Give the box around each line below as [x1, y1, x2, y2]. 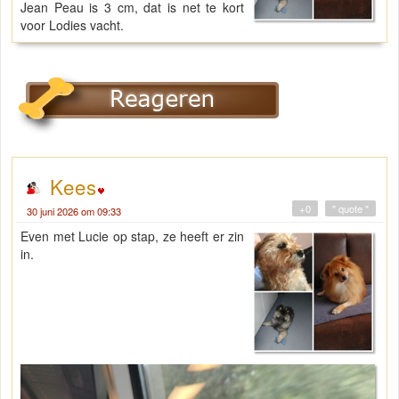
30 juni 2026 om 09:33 [27, 204, 121, 219]
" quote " [332, 201, 369, 216]
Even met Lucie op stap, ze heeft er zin [20, 227, 245, 246]
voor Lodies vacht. [20, 16, 127, 35]
